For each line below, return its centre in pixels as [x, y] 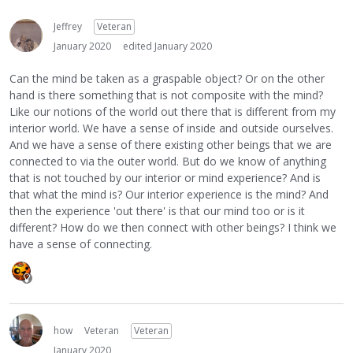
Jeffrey [68, 27]
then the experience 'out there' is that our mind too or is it [157, 210]
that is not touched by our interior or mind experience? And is [165, 177]
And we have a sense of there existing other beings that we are [171, 144]
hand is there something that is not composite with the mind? [166, 95]
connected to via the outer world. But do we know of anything [168, 161]
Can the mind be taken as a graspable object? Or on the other [167, 78]
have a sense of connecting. [81, 243]
